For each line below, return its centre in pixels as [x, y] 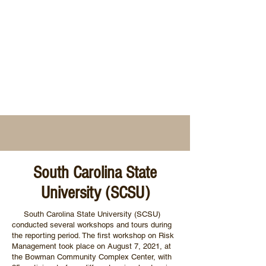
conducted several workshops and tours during [92, 225]
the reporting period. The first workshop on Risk [93, 235]
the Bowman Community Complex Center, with [92, 257]
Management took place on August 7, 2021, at [91, 246]
